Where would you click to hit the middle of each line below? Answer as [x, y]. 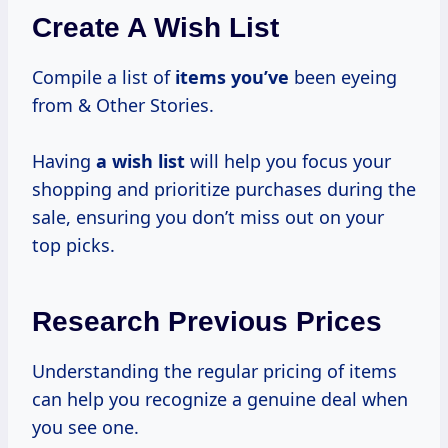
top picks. [73, 245]
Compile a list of [103, 77]
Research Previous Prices [207, 322]
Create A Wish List [155, 28]
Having [64, 161]
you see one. [85, 427]
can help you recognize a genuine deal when [220, 399]
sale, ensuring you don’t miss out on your [208, 217]
